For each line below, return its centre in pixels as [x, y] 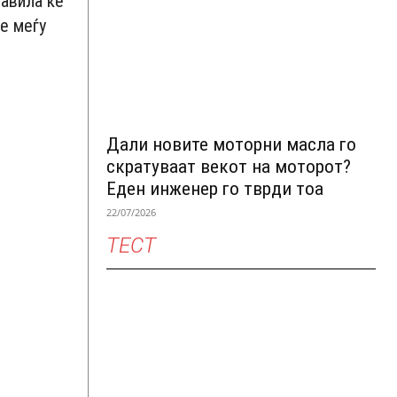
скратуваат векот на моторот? [229, 166]
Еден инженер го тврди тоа [215, 188]
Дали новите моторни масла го [231, 144]
